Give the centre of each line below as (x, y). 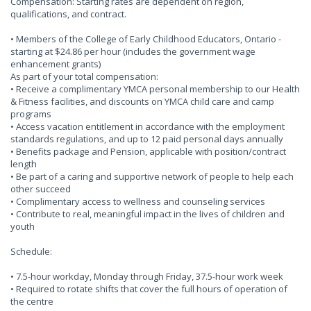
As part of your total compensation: (84, 76)
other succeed (41, 189)
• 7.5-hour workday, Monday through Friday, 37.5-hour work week (147, 276)
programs (31, 114)
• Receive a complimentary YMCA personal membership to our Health (155, 89)
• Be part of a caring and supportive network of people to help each (152, 176)
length (24, 164)
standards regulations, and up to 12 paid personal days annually (147, 139)
